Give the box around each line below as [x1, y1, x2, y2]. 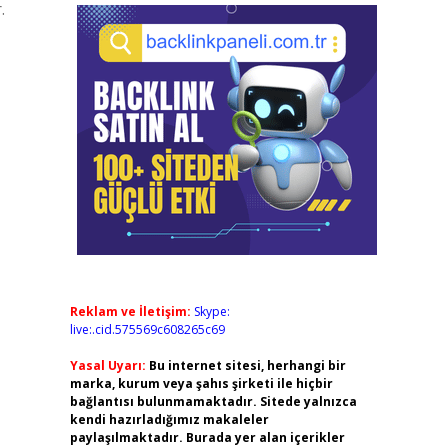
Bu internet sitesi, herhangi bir [148, 357, 346, 374]
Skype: [193, 303, 230, 320]
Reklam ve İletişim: [69, 303, 191, 320]
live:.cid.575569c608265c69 [69, 321, 225, 338]
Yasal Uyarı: [69, 357, 146, 374]
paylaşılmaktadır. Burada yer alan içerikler [69, 429, 345, 446]
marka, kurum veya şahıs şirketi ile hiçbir [69, 375, 333, 392]
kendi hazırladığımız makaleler [69, 411, 269, 428]
